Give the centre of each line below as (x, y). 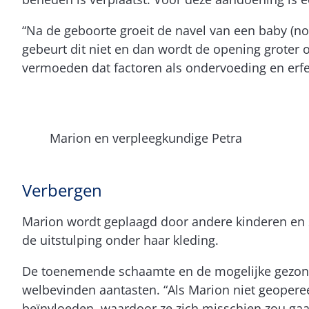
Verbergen (62, 190)
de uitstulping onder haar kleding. (120, 240)
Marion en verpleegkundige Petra (146, 138)
